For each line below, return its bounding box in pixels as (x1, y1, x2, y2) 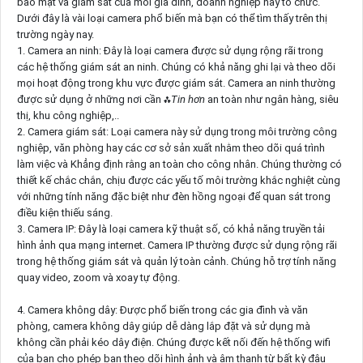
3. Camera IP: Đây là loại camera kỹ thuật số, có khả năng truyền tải (16, 223, 325, 236)
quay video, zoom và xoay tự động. (16, 271, 180, 284)
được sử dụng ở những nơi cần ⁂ (16, 93, 171, 106)
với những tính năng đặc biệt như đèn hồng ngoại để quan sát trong (16, 190, 331, 203)
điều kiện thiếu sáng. (16, 207, 113, 220)
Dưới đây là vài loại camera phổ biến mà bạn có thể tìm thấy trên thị (16, 12, 327, 25)
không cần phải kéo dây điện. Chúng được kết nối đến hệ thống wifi (16, 336, 331, 349)
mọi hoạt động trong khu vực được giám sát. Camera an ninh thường (16, 77, 335, 90)
